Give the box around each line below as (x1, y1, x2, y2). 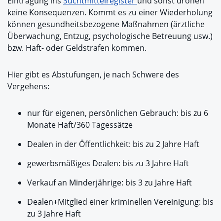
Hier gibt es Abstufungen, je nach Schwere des (7, 69, 179, 80)
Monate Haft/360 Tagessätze (27, 119, 133, 130)
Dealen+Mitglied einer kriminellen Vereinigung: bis (27, 196, 214, 207)
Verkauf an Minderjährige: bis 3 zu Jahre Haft (27, 177, 192, 188)
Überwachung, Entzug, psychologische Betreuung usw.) (7, 30, 213, 41)
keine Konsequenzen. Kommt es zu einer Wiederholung (7, 6, 213, 18)
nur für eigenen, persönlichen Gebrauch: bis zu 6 (27, 107, 208, 118)
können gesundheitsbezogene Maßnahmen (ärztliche (7, 18, 205, 30)
